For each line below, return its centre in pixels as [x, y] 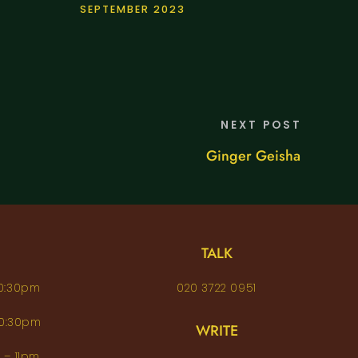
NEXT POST [261, 125]
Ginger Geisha [253, 156]
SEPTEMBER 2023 [133, 10]
